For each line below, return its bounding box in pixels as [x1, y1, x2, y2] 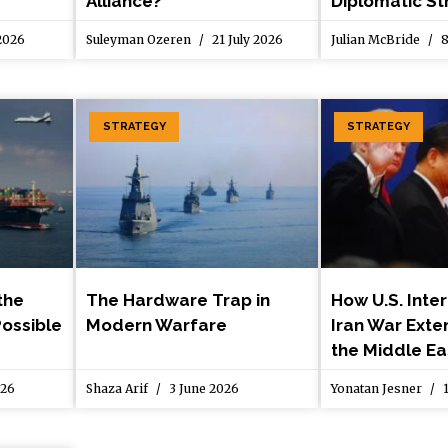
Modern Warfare [86, 315, 228, 336]
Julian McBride [330, 32, 423, 48]
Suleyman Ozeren [86, 32, 195, 48]
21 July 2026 [209, 32, 284, 48]
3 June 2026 [166, 381, 240, 397]
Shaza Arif [86, 381, 152, 397]
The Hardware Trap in [86, 290, 271, 311]
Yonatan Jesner [330, 381, 425, 397]
